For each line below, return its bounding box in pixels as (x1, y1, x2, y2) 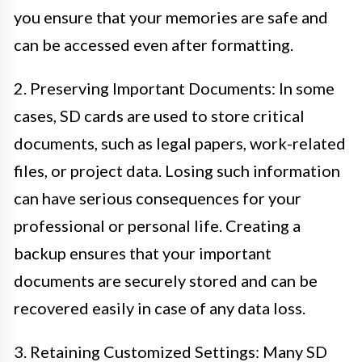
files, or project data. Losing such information (14, 160, 340, 180)
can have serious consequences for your (14, 187, 301, 208)
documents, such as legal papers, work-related (14, 133, 346, 153)
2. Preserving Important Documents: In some (14, 78, 335, 98)
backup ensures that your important (14, 242, 271, 263)
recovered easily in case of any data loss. (14, 297, 305, 318)
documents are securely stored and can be (14, 270, 318, 290)
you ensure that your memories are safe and (14, 6, 328, 27)
